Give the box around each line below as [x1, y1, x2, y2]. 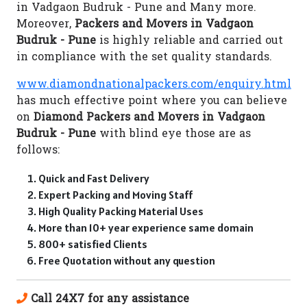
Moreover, [16, 16, 75, 34]
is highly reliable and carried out [96, 33, 283, 50]
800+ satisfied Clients [38, 237, 147, 251]
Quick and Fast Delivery [38, 171, 149, 186]
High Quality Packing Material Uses [38, 204, 204, 219]
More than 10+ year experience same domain [38, 221, 254, 235]
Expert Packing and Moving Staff [38, 188, 193, 202]
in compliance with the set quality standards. [16, 49, 272, 66]
